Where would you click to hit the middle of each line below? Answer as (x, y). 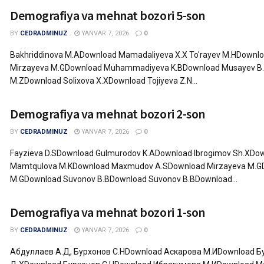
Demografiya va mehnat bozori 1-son (108, 212)
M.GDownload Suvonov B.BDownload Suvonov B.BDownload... (124, 179)
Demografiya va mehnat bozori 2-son (108, 114)
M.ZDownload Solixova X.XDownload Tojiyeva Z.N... (104, 81)
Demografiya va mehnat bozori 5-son (108, 15)
